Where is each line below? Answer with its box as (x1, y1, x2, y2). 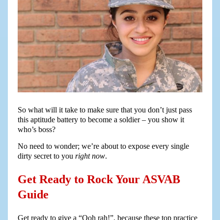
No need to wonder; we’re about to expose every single (17, 142, 189, 151)
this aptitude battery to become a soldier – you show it (17, 115, 184, 124)
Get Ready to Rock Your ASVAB (17, 173, 180, 186)
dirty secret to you (17, 152, 75, 161)
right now (75, 152, 105, 161)
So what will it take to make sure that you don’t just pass (17, 106, 192, 114)
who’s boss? (17, 125, 55, 134)
